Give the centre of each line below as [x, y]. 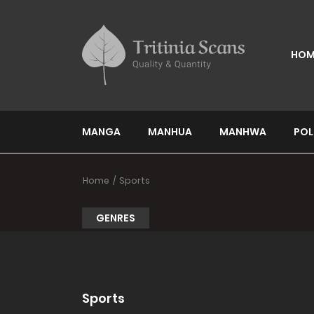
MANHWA [243, 131]
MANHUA [170, 131]
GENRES [116, 218]
